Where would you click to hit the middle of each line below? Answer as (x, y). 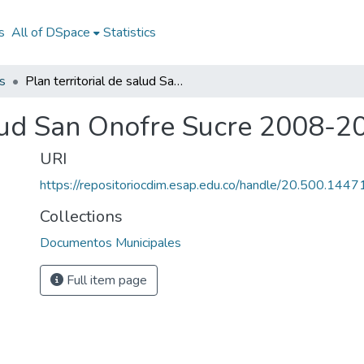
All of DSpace (50, 32)
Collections (81, 217)
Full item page (105, 280)
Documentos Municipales (110, 243)
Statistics (129, 32)
